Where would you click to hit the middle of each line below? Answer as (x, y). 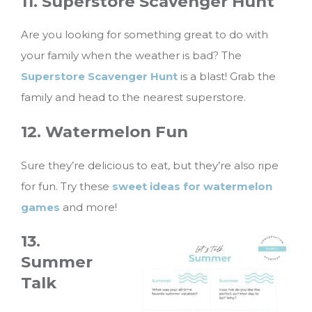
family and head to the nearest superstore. (133, 97)
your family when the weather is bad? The (131, 56)
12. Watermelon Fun (104, 131)
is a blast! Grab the (227, 77)
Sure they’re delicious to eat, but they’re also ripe (150, 165)
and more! (88, 207)
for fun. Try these (67, 186)
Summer (57, 262)
